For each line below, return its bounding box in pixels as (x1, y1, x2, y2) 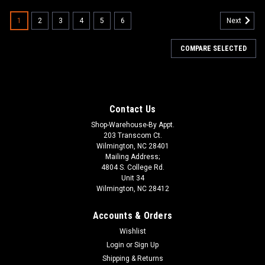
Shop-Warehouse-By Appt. (91, 120, 174, 129)
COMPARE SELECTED (180, 44, 247, 53)
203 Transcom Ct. (103, 131, 162, 140)
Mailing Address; (105, 152, 160, 161)
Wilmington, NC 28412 (96, 184, 169, 193)
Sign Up (134, 240, 159, 249)
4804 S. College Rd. (101, 163, 164, 172)
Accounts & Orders (92, 209, 173, 221)
